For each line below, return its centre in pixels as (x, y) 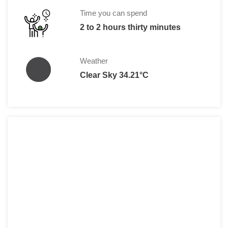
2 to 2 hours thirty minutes (130, 27)
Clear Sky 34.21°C (114, 75)
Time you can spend (113, 13)
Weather (94, 61)
